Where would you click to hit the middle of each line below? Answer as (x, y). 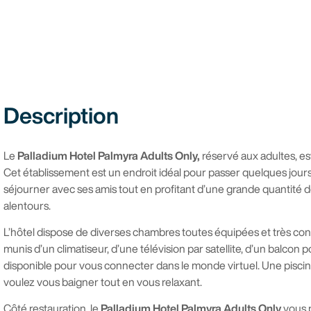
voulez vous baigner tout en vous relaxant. (103, 281)
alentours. (27, 205)
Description (61, 115)
